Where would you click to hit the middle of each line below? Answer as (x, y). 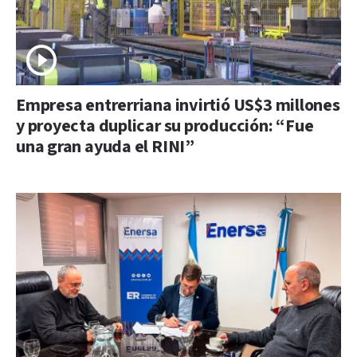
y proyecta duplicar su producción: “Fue (165, 126)
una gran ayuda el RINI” (105, 147)
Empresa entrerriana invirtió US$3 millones (178, 105)
